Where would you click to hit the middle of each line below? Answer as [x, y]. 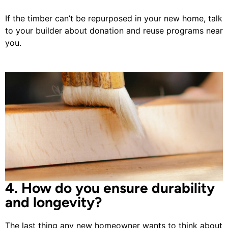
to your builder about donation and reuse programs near [114, 31]
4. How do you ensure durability [110, 188]
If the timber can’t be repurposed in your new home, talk [114, 19]
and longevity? [53, 202]
